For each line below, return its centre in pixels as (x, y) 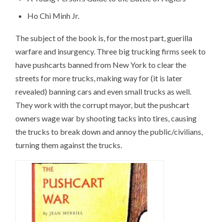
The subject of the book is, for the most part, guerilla (104, 38)
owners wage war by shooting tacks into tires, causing (106, 118)
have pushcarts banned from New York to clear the (101, 64)
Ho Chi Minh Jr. (54, 16)
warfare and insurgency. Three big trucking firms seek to (111, 51)
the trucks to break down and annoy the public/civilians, (109, 131)
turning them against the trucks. (69, 145)
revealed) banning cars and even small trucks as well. (104, 91)
